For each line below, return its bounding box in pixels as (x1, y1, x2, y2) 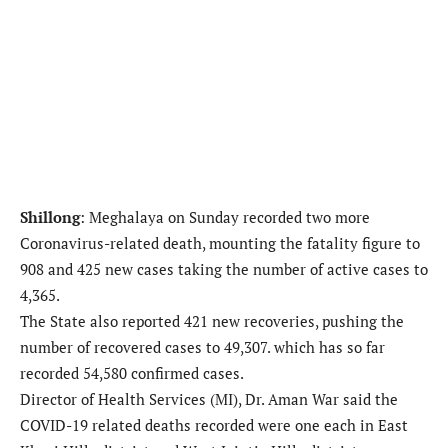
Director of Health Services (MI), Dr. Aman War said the (20, 389, 398, 410)
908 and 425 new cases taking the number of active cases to (20, 259, 428, 280)
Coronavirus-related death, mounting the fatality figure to (20, 233, 420, 254)
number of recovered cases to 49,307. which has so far (20, 337, 385, 358)
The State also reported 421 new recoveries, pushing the (20, 311, 404, 332)
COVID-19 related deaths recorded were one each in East (20, 415, 408, 436)
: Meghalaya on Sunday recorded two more (80, 207, 370, 228)
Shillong (20, 207, 80, 228)
